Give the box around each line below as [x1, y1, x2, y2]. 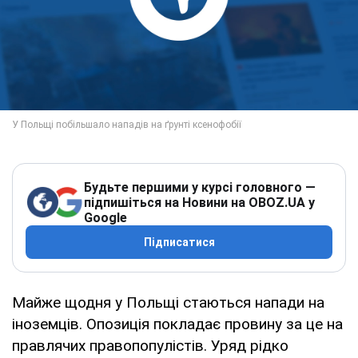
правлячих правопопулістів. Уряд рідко [12, 336, 288, 355]
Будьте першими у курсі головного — [84, 179, 316, 195]
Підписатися [143, 235, 215, 249]
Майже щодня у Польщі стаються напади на [12, 292, 324, 312]
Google [84, 209, 127, 225]
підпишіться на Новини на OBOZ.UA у [84, 194, 315, 210]
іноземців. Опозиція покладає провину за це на [12, 314, 343, 333]
